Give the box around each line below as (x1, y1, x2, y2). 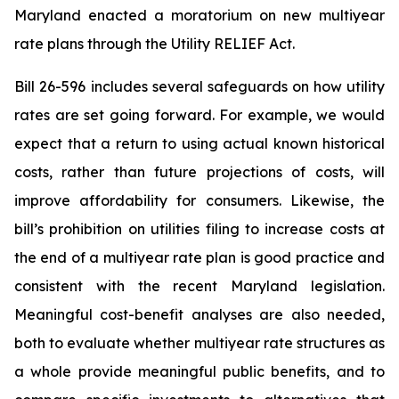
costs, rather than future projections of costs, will (14, 163, 385, 181)
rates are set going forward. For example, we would (14, 106, 385, 124)
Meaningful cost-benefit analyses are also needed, (14, 305, 385, 323)
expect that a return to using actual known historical (14, 134, 385, 152)
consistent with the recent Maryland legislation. (14, 277, 385, 295)
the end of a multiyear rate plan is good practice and (14, 248, 385, 266)
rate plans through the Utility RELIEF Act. (14, 35, 295, 53)
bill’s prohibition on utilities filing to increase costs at (14, 220, 385, 238)
